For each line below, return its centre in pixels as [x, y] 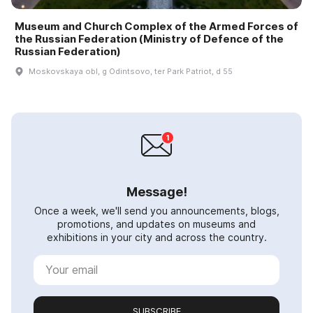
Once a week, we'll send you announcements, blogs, [156, 210]
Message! [156, 191]
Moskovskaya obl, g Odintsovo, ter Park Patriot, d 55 [131, 71]
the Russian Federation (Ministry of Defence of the [149, 38]
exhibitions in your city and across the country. [156, 237]
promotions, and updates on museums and [156, 224]
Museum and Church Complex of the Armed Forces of [156, 26]
